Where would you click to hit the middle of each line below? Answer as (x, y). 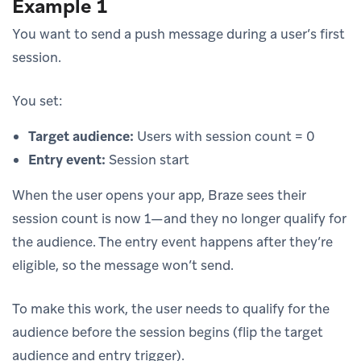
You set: (37, 100)
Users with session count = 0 (224, 136)
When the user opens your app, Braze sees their (159, 195)
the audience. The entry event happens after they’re (172, 241)
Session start (147, 159)
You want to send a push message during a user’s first (178, 33)
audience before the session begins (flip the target (168, 332)
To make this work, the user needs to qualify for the (171, 308)
